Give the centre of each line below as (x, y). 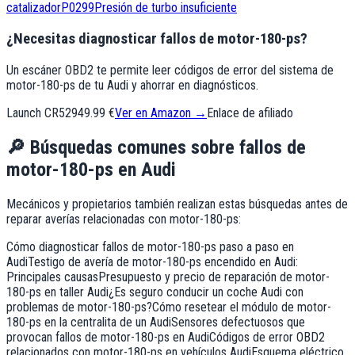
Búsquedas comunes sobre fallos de (166, 147)
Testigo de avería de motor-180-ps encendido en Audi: (163, 261)
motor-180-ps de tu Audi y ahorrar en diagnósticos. (132, 85)
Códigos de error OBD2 (267, 337)
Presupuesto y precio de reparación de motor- (214, 277)
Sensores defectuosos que (238, 322)
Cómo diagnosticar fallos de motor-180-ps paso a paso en (150, 246)
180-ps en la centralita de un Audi (89, 322)
